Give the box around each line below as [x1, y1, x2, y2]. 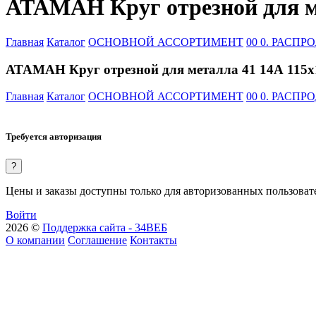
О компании [6, 233, 65, 246]
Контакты [130, 233, 177, 246]
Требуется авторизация [6, 131, 102, 142]
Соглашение [68, 233, 127, 246]
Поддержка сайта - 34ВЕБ [42, 221, 167, 233]
